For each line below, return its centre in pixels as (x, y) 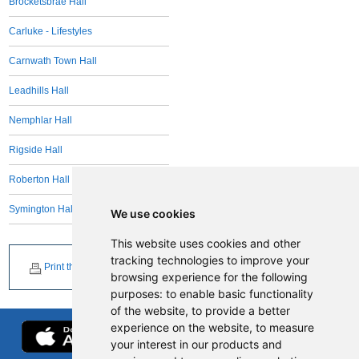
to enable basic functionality (239, 294)
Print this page (76, 267)
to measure (284, 327)
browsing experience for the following (209, 277)
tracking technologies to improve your (210, 260)
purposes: (138, 294)
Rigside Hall (36, 150)
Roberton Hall (40, 179)
